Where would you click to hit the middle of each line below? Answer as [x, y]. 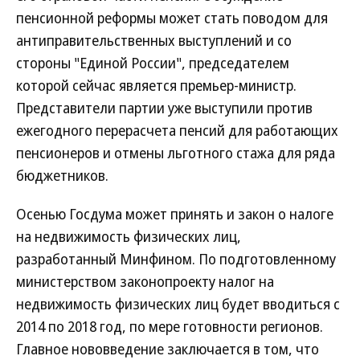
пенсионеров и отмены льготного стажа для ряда [176, 153]
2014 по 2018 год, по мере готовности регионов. [170, 326]
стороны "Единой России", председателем [153, 63]
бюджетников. [62, 175]
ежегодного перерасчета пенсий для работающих [177, 130]
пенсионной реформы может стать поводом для [172, 18]
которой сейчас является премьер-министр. [156, 85]
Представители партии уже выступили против [164, 108]
